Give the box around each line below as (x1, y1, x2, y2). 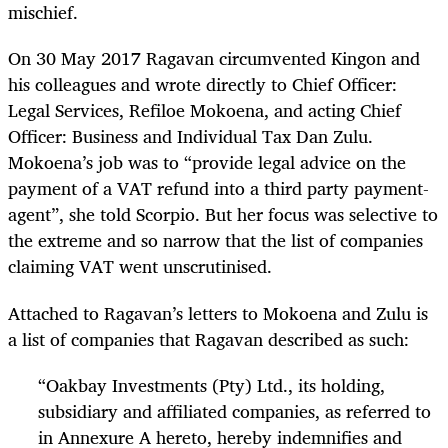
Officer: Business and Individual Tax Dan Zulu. (8, 121, 373, 152)
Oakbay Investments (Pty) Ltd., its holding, (46, 369, 385, 400)
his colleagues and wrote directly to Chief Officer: (8, 69, 397, 100)
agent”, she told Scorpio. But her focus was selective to (8, 199, 438, 230)
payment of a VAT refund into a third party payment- (8, 173, 429, 204)
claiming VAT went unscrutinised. (8, 251, 272, 282)
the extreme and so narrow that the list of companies (8, 225, 423, 256)
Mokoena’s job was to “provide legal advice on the (8, 147, 406, 178)
